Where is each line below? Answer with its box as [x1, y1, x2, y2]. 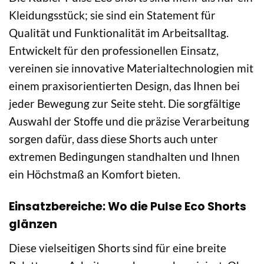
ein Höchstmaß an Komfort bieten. [9, 167, 180, 181]
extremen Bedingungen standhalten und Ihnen [9, 150, 240, 164]
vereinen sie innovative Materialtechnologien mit [9, 61, 253, 75]
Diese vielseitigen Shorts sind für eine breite [9, 240, 226, 255]
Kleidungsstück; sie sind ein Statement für [9, 8, 216, 22]
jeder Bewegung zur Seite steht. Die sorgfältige [9, 97, 240, 111]
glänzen [9, 216, 57, 233]
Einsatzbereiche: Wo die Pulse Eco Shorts [9, 199, 246, 215]
